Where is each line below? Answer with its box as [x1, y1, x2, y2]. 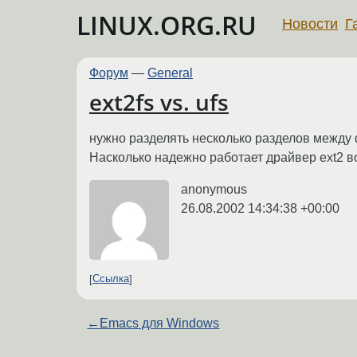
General [147, 66, 193, 80]
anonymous [181, 182, 247, 196]
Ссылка [92, 273, 129, 285]
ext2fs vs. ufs [89, 87, 229, 118]
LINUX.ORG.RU [76, 8, 257, 42]
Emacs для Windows [100, 316, 220, 330]
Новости [282, 15, 338, 32]
